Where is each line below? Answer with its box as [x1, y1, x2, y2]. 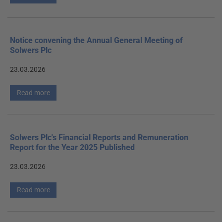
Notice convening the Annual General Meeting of [10, 36, 183, 46]
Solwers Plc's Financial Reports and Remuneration [10, 132, 188, 142]
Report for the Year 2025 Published [10, 142, 135, 152]
